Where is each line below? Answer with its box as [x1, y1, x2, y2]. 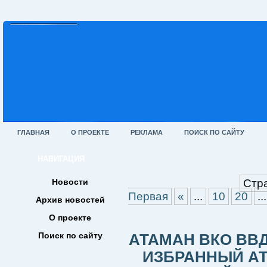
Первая [128, 190, 168, 203]
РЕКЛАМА [131, 129, 163, 136]
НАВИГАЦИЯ [38, 154, 85, 163]
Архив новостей [35, 195, 105, 204]
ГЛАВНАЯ [17, 129, 49, 136]
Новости [52, 177, 88, 187]
